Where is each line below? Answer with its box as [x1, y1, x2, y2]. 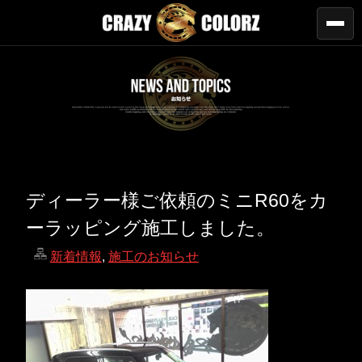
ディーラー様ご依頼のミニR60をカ [26, 190, 328, 211]
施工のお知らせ [108, 250, 199, 263]
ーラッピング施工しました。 [26, 217, 275, 238]
